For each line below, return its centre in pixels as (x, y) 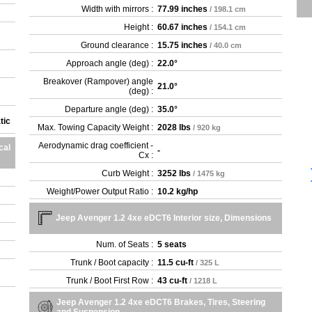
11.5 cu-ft (176, 263)
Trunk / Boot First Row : (110, 281)
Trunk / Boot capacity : (112, 263)
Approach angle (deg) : (110, 63)
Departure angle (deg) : (109, 109)
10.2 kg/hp (178, 192)
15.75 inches (183, 45)
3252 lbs (174, 173)
